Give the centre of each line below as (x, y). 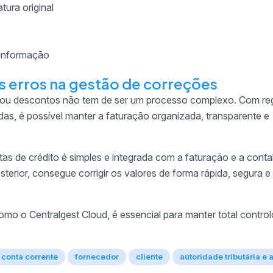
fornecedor (97, 256)
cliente (149, 256)
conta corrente (30, 256)
